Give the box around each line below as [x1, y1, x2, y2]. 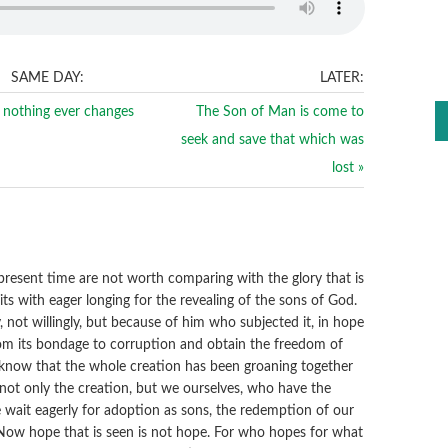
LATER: [320, 71, 365, 85]
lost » [332, 161, 365, 175]
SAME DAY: [11, 71, 85, 85]
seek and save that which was [181, 133, 365, 147]
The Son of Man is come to [196, 105, 365, 119]
